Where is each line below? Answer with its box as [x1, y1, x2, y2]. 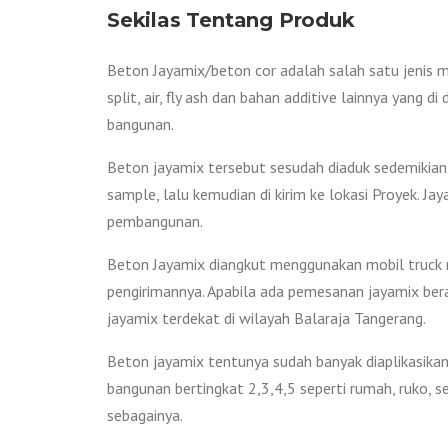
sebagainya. [107, 404, 183, 425]
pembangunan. [107, 210, 203, 231]
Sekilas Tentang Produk [107, 7, 355, 32]
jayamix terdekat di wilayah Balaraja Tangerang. [107, 307, 426, 328]
